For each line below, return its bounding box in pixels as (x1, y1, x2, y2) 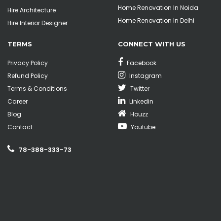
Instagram (128, 72, 162, 80)
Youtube (129, 123, 155, 132)
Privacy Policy (7, 59, 48, 68)
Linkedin (128, 97, 153, 106)
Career (7, 97, 28, 106)
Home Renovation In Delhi (118, 16, 194, 25)
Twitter (129, 84, 149, 93)
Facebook (125, 59, 156, 68)
